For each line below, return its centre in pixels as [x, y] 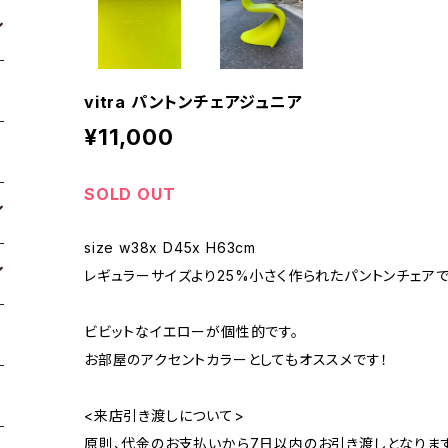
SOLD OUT [130, 193]
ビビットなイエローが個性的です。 [191, 331]
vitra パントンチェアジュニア [193, 101]
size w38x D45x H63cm [170, 247]
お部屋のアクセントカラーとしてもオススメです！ [236, 359]
